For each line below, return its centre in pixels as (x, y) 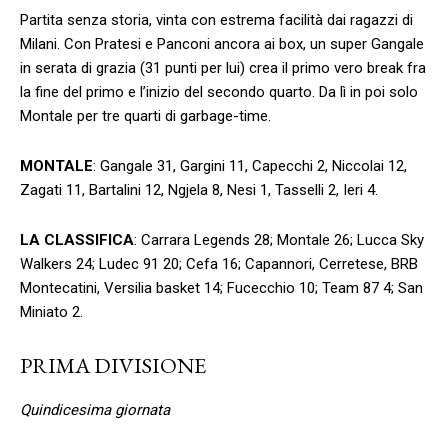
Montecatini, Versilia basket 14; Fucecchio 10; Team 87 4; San (221, 287)
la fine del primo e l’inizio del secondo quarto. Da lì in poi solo (219, 91)
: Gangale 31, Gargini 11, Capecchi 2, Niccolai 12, (250, 165)
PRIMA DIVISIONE (113, 365)
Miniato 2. (51, 311)
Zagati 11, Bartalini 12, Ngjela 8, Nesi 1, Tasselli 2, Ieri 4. (199, 189)
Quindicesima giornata (95, 409)
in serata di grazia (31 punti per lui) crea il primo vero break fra (223, 67)
